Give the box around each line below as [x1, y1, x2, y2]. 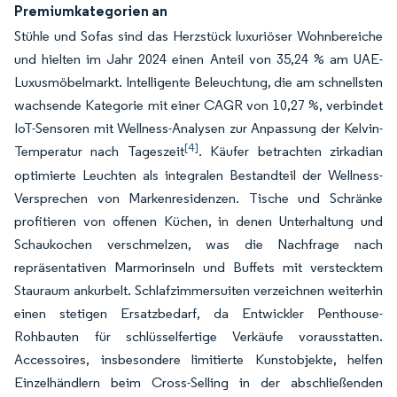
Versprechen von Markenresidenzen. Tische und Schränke [14, 190, 383, 206]
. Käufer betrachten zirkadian [198, 143, 384, 160]
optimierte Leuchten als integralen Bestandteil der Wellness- [14, 167, 383, 183]
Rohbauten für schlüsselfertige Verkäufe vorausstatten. [14, 328, 383, 345]
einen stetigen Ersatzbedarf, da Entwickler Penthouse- [14, 305, 383, 322]
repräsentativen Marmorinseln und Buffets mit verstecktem [14, 259, 383, 276]
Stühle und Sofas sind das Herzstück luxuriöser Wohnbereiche [14, 27, 383, 44]
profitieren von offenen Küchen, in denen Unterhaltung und [14, 213, 383, 230]
